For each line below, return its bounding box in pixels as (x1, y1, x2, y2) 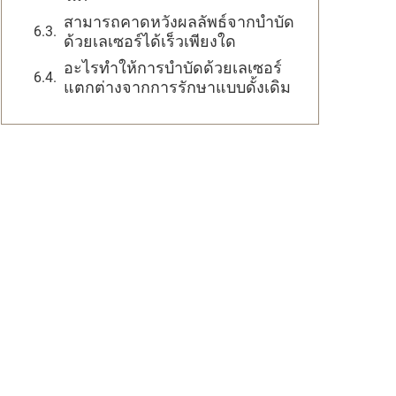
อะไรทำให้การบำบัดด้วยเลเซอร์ (64, 58, 282, 77)
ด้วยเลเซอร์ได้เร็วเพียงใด (64, 32, 236, 50)
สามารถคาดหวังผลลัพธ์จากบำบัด (64, 12, 294, 31)
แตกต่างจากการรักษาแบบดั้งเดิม (64, 78, 291, 96)
